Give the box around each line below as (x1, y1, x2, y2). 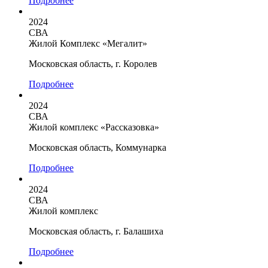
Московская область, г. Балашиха (29, 226, 163, 236)
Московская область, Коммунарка (29, 142, 166, 153)
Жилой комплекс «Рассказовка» (29, 121, 159, 132)
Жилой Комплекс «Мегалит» (29, 38, 147, 48)
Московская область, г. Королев (29, 58, 157, 69)
